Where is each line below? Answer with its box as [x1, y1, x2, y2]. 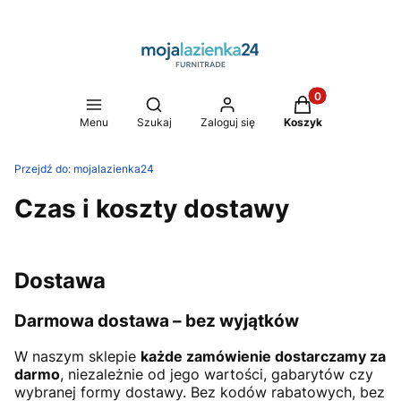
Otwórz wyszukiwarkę [152, 96, 283, 111]
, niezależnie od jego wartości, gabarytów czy [60, 365, 373, 384]
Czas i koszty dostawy [14, 193, 289, 224]
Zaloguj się [200, 115, 255, 129]
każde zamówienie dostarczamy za [141, 347, 386, 366]
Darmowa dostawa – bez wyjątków [14, 310, 299, 331]
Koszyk [283, 115, 322, 129]
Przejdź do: [14, 162, 73, 175]
